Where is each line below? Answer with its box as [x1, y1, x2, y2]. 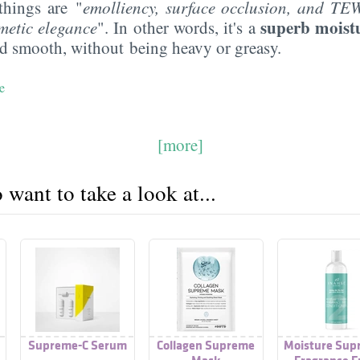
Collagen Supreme [157, 336, 256, 354]
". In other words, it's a [97, 15, 260, 39]
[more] [157, 133, 203, 156]
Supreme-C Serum [27, 336, 127, 354]
